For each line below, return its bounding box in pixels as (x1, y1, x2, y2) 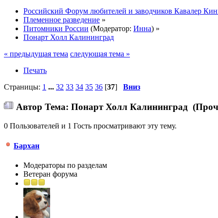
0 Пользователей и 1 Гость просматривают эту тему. (4, 122, 177, 130)
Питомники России (23, 24, 89, 33)
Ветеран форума (23, 169, 77, 178)
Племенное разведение (23, 15, 100, 24)
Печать (23, 66, 47, 74)
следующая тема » (70, 49, 130, 58)
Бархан (14, 142, 39, 150)
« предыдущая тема (4, 49, 68, 58)
